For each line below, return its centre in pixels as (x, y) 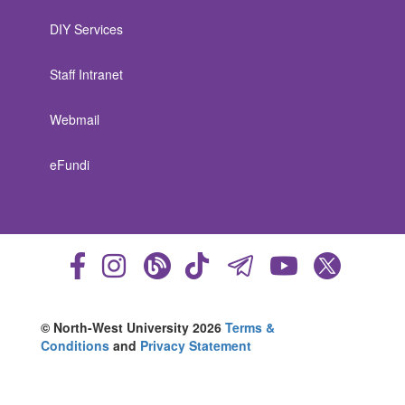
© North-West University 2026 (133, 327)
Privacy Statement (196, 345)
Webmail (75, 119)
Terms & (250, 327)
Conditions (75, 345)
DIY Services (86, 28)
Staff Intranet (86, 74)
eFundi (70, 164)
